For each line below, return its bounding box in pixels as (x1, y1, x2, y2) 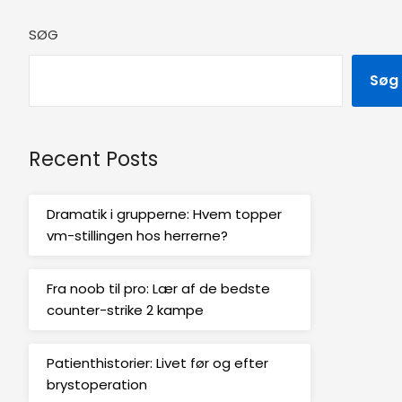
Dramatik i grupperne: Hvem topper (46, 205, 282, 224)
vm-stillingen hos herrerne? (46, 226, 228, 246)
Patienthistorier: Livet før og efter (46, 354, 268, 373)
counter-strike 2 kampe (46, 301, 204, 320)
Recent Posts (28, 144, 158, 173)
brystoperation (46, 375, 147, 395)
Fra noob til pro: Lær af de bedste (46, 279, 270, 299)
